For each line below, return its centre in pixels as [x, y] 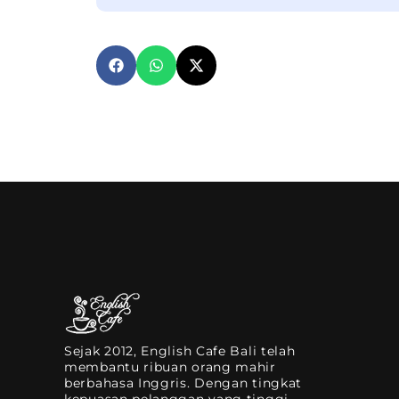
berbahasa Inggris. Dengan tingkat [183, 383]
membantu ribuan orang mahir [170, 366]
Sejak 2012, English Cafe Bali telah [180, 350]
